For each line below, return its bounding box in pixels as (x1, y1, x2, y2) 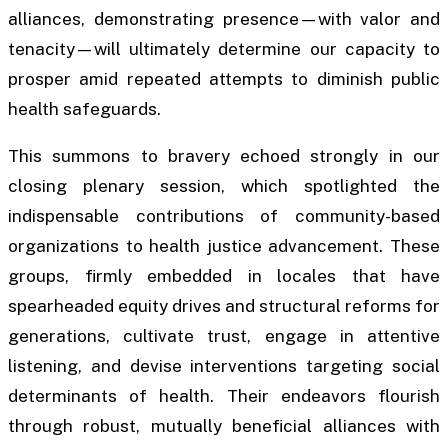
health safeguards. (8, 98, 161, 119)
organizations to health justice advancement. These (8, 236, 440, 256)
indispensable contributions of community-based (8, 206, 440, 226)
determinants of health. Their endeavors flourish (8, 386, 440, 406)
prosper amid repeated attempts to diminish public (8, 68, 440, 89)
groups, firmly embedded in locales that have (8, 266, 440, 286)
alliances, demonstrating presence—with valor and (8, 8, 440, 29)
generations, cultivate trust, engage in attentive (8, 326, 440, 346)
